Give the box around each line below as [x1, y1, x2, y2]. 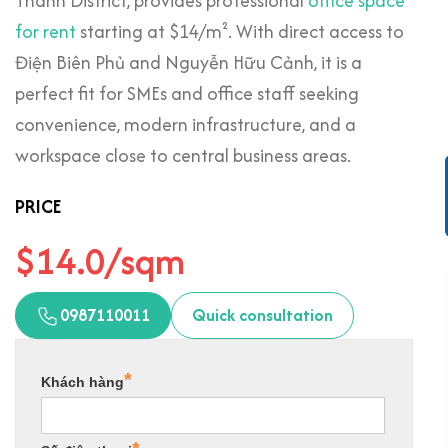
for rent [15, 18, 76, 45]
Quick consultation [192, 303, 333, 327]
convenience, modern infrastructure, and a [15, 111, 356, 138]
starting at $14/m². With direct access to [76, 18, 404, 45]
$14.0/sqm [15, 234, 185, 287]
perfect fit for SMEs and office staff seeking [15, 80, 359, 107]
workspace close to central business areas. [15, 142, 351, 169]
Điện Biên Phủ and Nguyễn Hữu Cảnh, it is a [15, 49, 362, 76]
